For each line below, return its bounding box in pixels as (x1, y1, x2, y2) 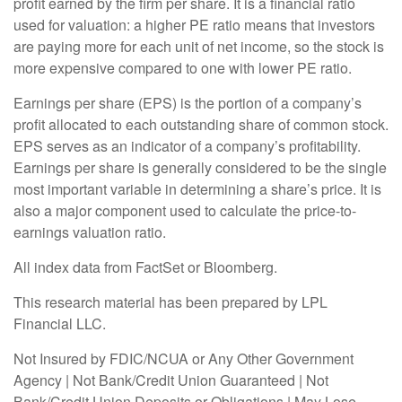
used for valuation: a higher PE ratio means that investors (13, 13, 375, 35)
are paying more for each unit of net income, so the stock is (13, 35, 384, 57)
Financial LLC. (13, 312, 106, 334)
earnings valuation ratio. (13, 221, 170, 242)
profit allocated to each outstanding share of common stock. (13, 113, 389, 135)
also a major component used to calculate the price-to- (13, 199, 356, 221)
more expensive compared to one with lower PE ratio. (13, 57, 355, 78)
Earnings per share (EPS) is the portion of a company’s (13, 92, 362, 113)
